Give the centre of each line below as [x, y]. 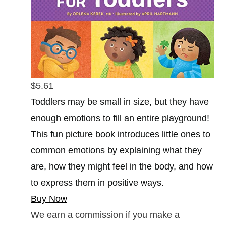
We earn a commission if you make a [105, 215]
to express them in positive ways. [97, 182]
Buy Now [49, 199]
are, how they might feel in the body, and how [122, 166]
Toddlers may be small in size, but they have [120, 102]
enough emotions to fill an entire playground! [120, 118]
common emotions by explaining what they [116, 150]
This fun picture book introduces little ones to [121, 134]
